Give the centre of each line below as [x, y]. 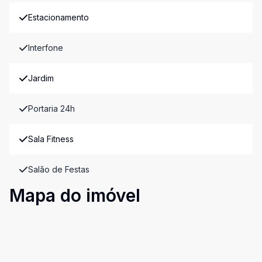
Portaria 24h [51, 108]
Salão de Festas [59, 169]
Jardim [41, 78]
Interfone [46, 48]
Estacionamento [58, 17]
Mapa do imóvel [75, 195]
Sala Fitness [51, 139]
